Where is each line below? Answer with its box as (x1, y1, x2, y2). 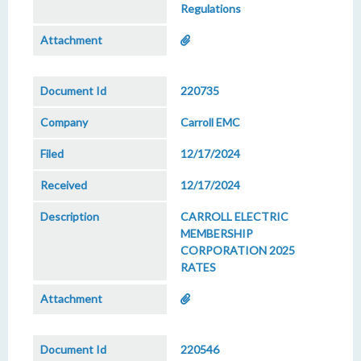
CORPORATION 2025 (180, 243, 295, 257)
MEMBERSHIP (180, 226, 253, 240)
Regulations (180, 2, 241, 15)
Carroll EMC (180, 115, 240, 129)
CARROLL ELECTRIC (180, 210, 288, 223)
